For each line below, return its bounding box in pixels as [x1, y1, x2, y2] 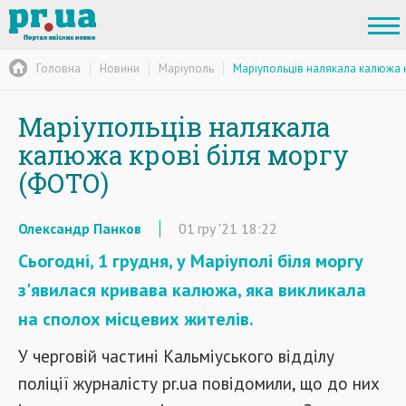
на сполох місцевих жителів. [18, 307, 254, 331]
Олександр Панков [18, 219, 141, 237]
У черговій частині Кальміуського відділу [18, 344, 334, 367]
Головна [36, 60, 81, 76]
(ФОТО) [18, 166, 109, 200]
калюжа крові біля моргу [18, 138, 349, 172]
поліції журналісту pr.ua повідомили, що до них [18, 372, 380, 394]
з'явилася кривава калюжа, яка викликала [18, 278, 366, 302]
